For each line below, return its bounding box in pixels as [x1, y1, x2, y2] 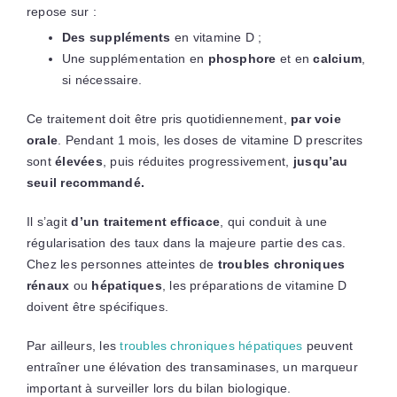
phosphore [207, 51, 276, 66]
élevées [51, 153, 103, 168]
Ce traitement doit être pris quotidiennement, [26, 111, 292, 126]
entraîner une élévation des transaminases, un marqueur [26, 359, 358, 374]
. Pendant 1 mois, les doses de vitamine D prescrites [58, 132, 363, 147]
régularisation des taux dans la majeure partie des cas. [26, 235, 346, 250]
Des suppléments [61, 29, 171, 44]
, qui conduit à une [220, 214, 328, 229]
